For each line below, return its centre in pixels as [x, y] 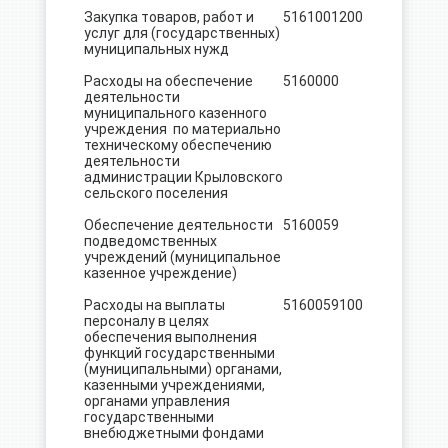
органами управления [156, 401]
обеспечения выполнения [170, 337]
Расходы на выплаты [154, 305]
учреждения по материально [182, 129]
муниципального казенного [175, 113]
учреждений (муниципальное [182, 257]
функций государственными [179, 353]
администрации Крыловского [183, 177]
